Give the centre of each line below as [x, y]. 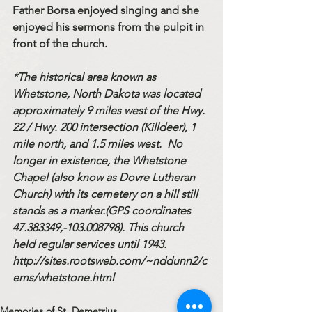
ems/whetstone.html [63, 278]
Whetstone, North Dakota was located [108, 94]
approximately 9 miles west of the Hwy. [110, 111]
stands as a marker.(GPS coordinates [103, 211]
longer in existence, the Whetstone [101, 161]
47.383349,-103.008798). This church [100, 228]
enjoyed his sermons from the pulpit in [110, 27]
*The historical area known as [86, 77]
